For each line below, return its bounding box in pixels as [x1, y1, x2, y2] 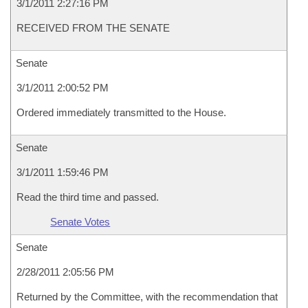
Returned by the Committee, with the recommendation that [16, 291, 278, 302]
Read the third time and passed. [16, 191, 159, 203]
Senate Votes [50, 216, 111, 228]
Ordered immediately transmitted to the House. [16, 107, 226, 118]
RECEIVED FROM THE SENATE [16, 22, 170, 34]
